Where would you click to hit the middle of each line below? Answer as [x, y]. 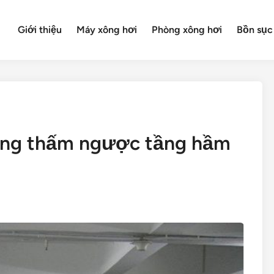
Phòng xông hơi [187, 30]
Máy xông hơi [107, 30]
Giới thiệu [40, 30]
